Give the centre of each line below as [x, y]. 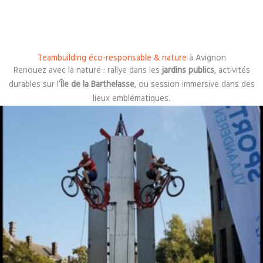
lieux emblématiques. [131, 99]
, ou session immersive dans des [194, 85]
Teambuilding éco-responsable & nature [112, 58]
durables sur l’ [34, 85]
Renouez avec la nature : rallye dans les [87, 71]
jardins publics [188, 71]
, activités [232, 71]
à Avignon [206, 58]
